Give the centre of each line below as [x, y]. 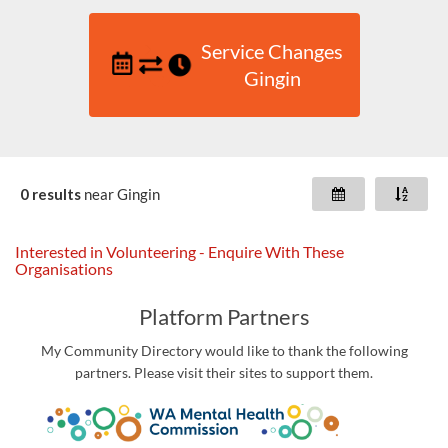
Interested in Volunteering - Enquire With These [179, 252]
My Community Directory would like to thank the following [224, 351]
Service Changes [272, 52]
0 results [50, 193]
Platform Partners [224, 317]
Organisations [64, 269]
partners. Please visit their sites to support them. [224, 373]
